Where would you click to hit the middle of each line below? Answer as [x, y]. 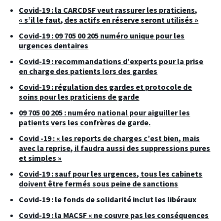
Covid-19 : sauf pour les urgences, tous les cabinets [111, 173]
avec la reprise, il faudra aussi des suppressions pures [115, 148]
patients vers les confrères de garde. [85, 122]
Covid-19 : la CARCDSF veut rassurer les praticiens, [108, 10]
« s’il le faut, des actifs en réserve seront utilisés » [109, 19]
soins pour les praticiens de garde [79, 96]
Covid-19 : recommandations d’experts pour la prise [111, 61]
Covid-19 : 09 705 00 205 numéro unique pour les [102, 35]
